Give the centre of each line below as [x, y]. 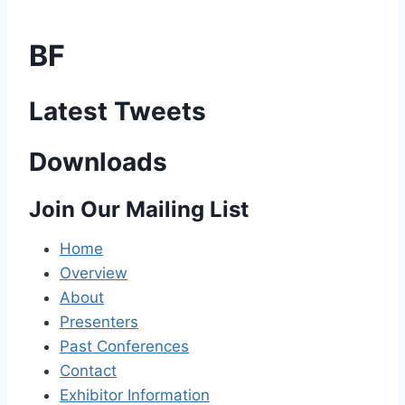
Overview [94, 273]
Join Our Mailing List [139, 209]
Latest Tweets [118, 111]
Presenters [99, 322]
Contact [88, 371]
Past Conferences [124, 346]
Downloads [98, 162]
